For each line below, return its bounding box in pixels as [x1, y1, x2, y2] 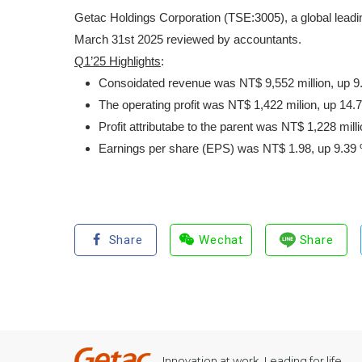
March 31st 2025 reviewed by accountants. [74, 32, 301, 46]
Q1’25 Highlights [74, 54, 161, 68]
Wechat [199, 233, 243, 247]
